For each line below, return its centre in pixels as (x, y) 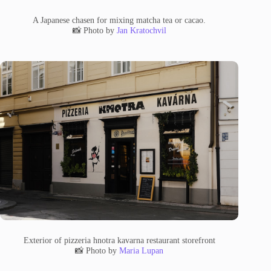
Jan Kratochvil (141, 30)
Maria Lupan (142, 250)
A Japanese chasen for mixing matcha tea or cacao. (119, 20)
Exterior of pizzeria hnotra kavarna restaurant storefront (119, 240)
